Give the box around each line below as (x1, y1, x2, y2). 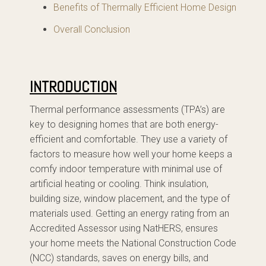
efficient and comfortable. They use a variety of (30, 134, 227, 145)
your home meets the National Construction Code (30, 237, 236, 249)
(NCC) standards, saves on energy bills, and (30, 252, 208, 264)
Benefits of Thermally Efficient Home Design (53, 2, 236, 13)
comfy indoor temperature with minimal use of (30, 163, 222, 175)
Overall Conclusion (53, 24, 130, 35)
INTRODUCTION (30, 78, 117, 96)
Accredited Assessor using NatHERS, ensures (30, 223, 218, 234)
